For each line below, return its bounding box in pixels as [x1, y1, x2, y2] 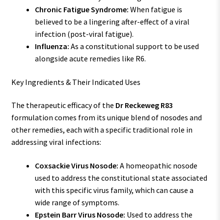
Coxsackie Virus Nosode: [34, 160, 118, 170]
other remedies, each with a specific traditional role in [11, 125, 192, 135]
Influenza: [34, 41, 69, 52]
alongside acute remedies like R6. [34, 54, 146, 64]
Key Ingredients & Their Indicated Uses [11, 77, 140, 87]
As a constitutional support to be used [69, 41, 199, 52]
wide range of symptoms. [34, 197, 119, 207]
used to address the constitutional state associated [34, 172, 207, 183]
